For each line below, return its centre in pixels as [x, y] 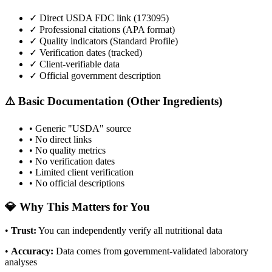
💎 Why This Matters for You [77, 207]
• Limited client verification [81, 172]
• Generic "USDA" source [80, 129]
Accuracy [31, 251]
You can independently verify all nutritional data [130, 230]
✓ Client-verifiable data [74, 64]
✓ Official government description [95, 76]
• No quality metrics [67, 151]
